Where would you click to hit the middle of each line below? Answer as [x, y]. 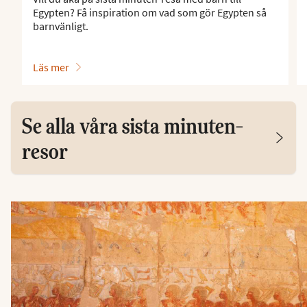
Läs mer [51, 67]
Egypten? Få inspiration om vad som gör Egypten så [150, 12]
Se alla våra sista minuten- [133, 125]
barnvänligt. [61, 26]
